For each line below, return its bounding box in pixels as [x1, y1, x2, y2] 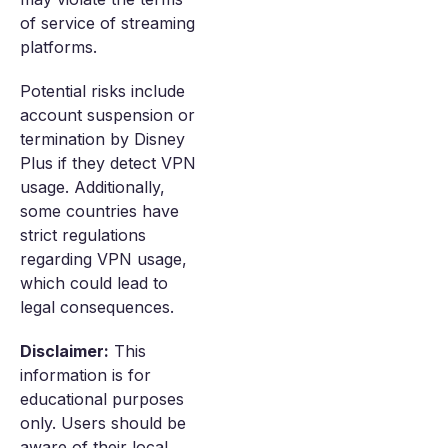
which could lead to [20, 273, 168, 293]
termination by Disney [20, 129, 185, 149]
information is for [20, 365, 151, 385]
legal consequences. [20, 297, 174, 317]
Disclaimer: [20, 341, 109, 361]
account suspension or [20, 105, 195, 125]
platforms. [20, 37, 97, 57]
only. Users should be [20, 413, 186, 433]
